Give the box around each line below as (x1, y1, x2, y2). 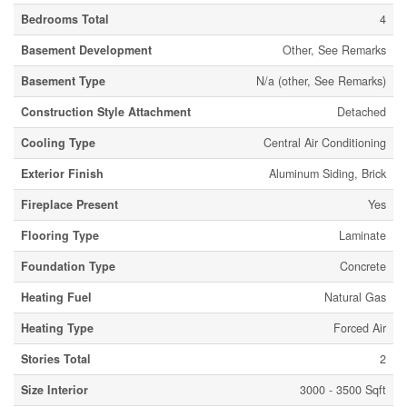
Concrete (340, 258, 386, 274)
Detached (337, 104, 386, 120)
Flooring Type (21, 227, 99, 243)
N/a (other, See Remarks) (256, 73, 386, 89)
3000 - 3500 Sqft (300, 382, 386, 398)
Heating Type (21, 320, 94, 336)
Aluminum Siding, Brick (269, 165, 386, 182)
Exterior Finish (21, 165, 104, 182)
